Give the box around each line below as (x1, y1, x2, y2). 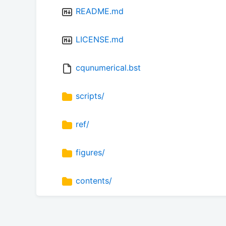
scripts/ (76, 91, 104, 101)
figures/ (76, 147, 105, 158)
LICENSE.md (76, 34, 124, 45)
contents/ (76, 176, 112, 186)
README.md (76, 6, 124, 17)
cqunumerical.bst (76, 63, 141, 73)
